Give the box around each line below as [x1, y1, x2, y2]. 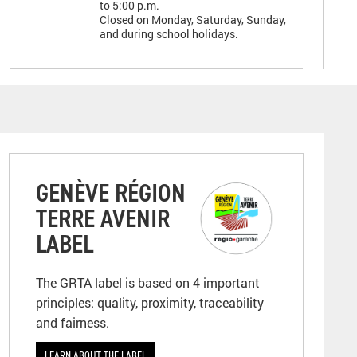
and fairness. [36, 314, 109, 331]
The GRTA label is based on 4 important [36, 274, 260, 291]
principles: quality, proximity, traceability [36, 294, 264, 311]
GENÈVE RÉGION [36, 176, 186, 209]
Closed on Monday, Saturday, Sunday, [100, 12, 286, 27]
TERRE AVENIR [36, 202, 170, 234]
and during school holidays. [100, 26, 238, 41]
